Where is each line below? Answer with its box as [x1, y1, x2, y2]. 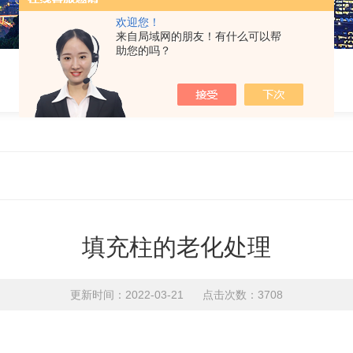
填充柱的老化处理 [81, 234, 271, 260]
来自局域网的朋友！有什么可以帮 [116, 30, 281, 43]
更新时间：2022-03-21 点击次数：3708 [69, 288, 283, 301]
